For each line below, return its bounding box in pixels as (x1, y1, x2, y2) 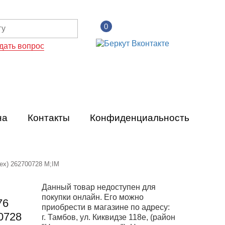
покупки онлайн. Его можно (41, 193, 144, 201)
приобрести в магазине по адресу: (41, 203, 170, 211)
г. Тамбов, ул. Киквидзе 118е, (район (41, 213, 175, 221)
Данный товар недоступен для (41, 183, 156, 191)
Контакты (28, 113, 70, 123)
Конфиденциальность (90, 113, 189, 123)
